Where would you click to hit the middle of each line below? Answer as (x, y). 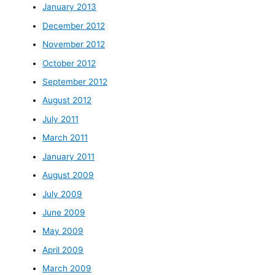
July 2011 (61, 119)
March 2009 (67, 269)
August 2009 (68, 175)
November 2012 (74, 45)
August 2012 (67, 100)
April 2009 (63, 250)
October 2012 (69, 63)
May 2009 (63, 231)
